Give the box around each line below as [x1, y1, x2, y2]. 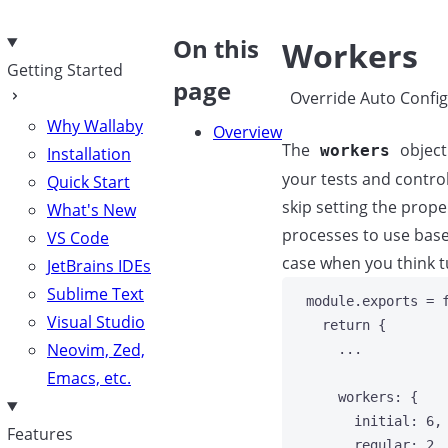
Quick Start [47, 171, 130, 193]
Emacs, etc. [47, 367, 131, 389]
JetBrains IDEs [47, 255, 151, 277]
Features [7, 423, 73, 445]
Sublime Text [47, 283, 144, 305]
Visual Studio [47, 311, 145, 333]
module [306, 293, 354, 309]
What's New [47, 199, 136, 221]
